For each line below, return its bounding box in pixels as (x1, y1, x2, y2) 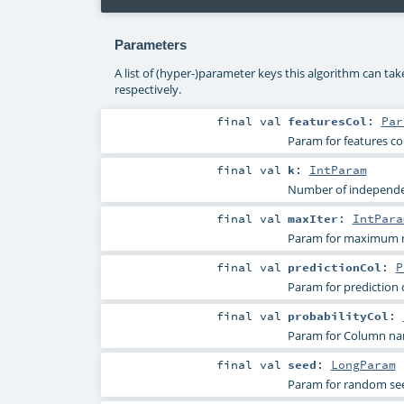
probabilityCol (287, 308, 389, 323)
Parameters (114, 36, 187, 52)
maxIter (287, 210, 338, 225)
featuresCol (287, 113, 367, 128)
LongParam (330, 357, 396, 372)
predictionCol (287, 259, 381, 274)
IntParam (308, 161, 367, 177)
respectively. (114, 80, 181, 97)
